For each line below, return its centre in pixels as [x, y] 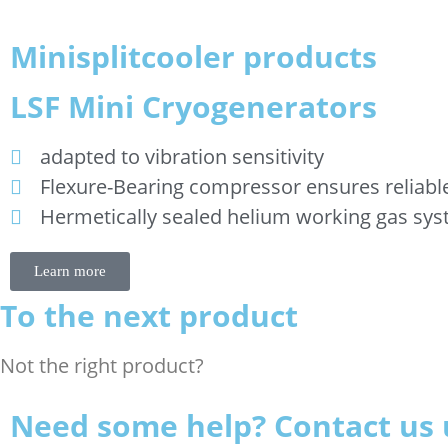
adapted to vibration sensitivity [182, 156]
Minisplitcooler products [193, 56]
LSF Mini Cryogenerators [193, 106]
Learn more [70, 271]
